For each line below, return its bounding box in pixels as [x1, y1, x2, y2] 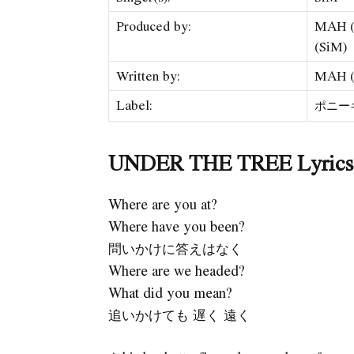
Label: [116, 95, 153, 115]
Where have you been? [107, 216, 245, 237]
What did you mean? [107, 282, 232, 303]
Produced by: [116, 16, 192, 36]
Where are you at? [107, 194, 217, 215]
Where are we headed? [107, 260, 245, 281]
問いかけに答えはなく [107, 238, 243, 259]
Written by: [116, 66, 181, 86]
